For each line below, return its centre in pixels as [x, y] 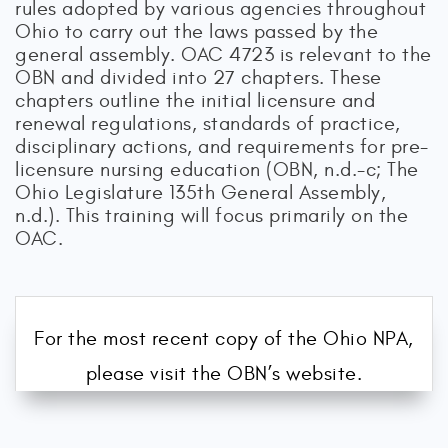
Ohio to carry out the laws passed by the [196, 31]
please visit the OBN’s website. [224, 373]
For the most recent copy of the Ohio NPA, [224, 338]
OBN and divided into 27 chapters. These [198, 77]
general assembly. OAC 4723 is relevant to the [223, 54]
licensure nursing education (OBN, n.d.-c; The [217, 169]
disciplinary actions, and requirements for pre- [222, 146]
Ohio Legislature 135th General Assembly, [200, 192]
